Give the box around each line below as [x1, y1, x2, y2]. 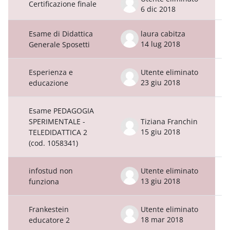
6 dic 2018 [141, 4, 176, 14]
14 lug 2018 [141, 39, 180, 49]
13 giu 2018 [141, 176, 180, 186]
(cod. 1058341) [29, 138, 78, 148]
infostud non [29, 165, 73, 176]
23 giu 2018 [141, 77, 180, 87]
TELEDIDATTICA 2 [29, 127, 87, 137]
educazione [29, 78, 68, 88]
